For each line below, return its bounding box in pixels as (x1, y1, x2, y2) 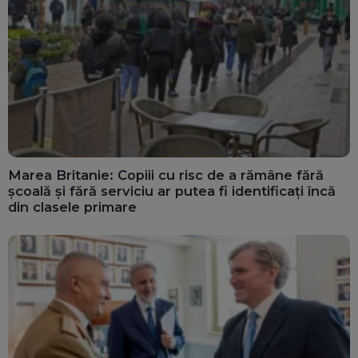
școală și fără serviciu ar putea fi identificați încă (8, 182, 336, 199)
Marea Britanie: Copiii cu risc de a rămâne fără (8, 166, 324, 183)
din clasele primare (8, 198, 137, 215)
